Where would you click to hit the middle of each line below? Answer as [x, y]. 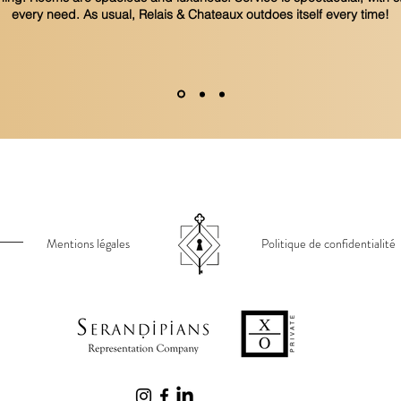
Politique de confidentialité [328, 243]
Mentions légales [88, 243]
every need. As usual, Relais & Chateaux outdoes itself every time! [200, 14]
